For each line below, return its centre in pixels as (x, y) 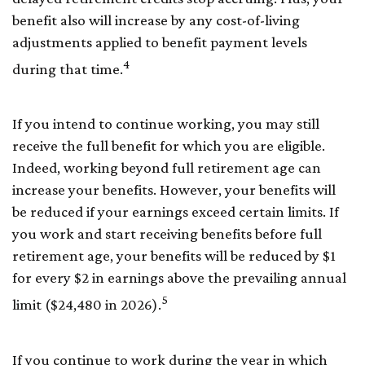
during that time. (68, 69)
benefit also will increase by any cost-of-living (156, 20)
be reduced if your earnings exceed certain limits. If (176, 212)
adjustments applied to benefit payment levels (160, 42)
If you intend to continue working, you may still (166, 124)
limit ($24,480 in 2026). (87, 305)
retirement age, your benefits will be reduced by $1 (174, 256)
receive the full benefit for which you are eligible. (169, 146)
